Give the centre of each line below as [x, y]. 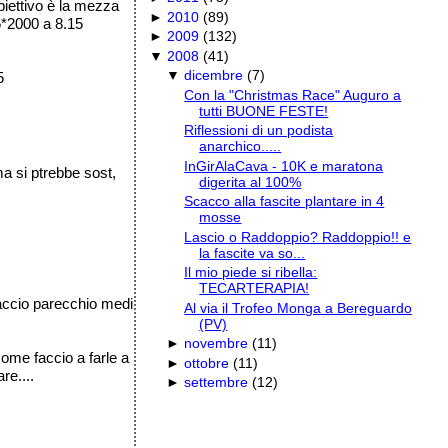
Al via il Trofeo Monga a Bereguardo [298, 307]
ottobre [207, 362]
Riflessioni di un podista [259, 130]
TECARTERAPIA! [254, 288]
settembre [216, 382]
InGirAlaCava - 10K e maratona [284, 165]
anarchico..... [240, 146]
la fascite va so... [252, 252]
